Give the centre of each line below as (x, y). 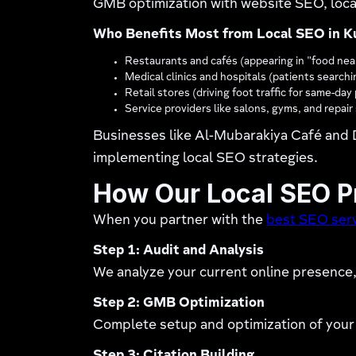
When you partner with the (180, 221)
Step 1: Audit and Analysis (179, 251)
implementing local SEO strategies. (206, 159)
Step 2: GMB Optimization (179, 304)
